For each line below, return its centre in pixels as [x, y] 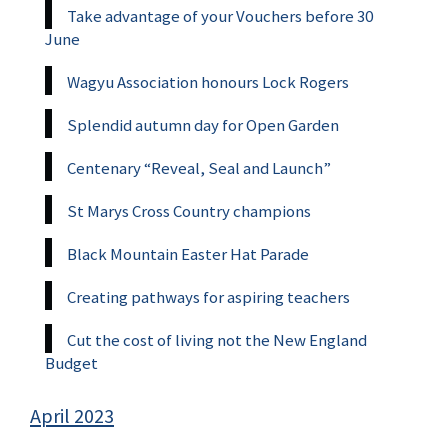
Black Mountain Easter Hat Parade [188, 253]
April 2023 [72, 415]
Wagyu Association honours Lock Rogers [208, 81]
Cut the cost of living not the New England [217, 339]
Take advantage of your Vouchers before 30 [220, 15]
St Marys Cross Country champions [189, 210]
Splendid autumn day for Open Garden [203, 124]
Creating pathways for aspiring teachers [208, 296]
